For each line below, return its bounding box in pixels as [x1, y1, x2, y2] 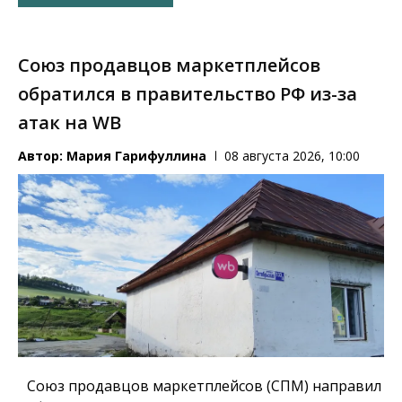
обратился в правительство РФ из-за [18, 82, 357, 107]
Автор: [18, 147, 66, 165]
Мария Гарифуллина [66, 147, 206, 165]
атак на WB [18, 110, 121, 135]
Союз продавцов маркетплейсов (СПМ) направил [27, 375, 381, 396]
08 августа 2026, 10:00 [224, 147, 360, 165]
